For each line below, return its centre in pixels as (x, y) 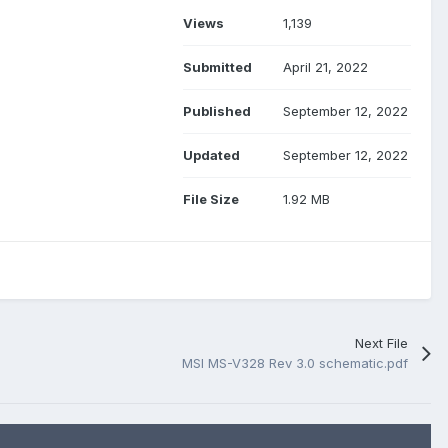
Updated (211, 154)
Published (217, 110)
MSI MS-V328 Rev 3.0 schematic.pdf (294, 362)
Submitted (217, 66)
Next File (381, 342)
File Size (211, 198)
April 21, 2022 (325, 66)
